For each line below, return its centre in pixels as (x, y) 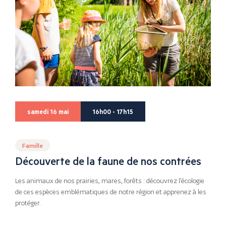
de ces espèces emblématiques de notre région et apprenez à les (111, 192)
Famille (33, 145)
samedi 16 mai (48, 111)
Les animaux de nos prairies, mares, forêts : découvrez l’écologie (110, 181)
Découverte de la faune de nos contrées (108, 161)
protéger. (28, 203)
